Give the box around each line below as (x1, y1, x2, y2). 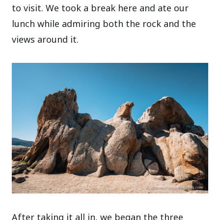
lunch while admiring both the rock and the (12, 17, 196, 29)
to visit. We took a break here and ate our (12, 1, 189, 14)
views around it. (12, 33, 79, 45)
